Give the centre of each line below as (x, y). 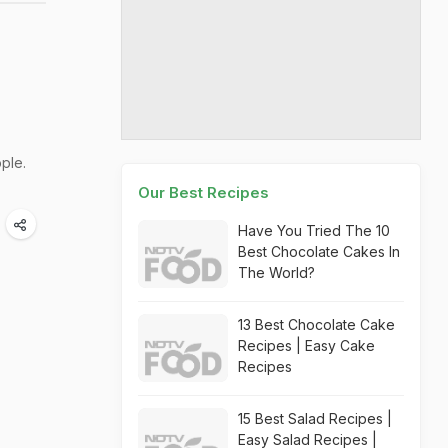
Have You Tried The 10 (314, 230)
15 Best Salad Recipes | (315, 418)
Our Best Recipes (203, 192)
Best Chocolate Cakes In (319, 251)
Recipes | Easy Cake (306, 345)
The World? (276, 272)
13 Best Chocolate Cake (316, 324)
